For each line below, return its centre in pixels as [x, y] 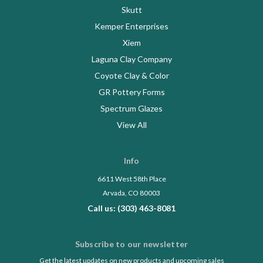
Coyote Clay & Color [131, 76]
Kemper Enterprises [131, 26]
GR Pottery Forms [131, 92]
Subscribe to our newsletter [131, 244]
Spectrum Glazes [131, 109]
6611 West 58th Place [131, 179]
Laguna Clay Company [131, 59]
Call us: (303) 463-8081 [131, 208]
